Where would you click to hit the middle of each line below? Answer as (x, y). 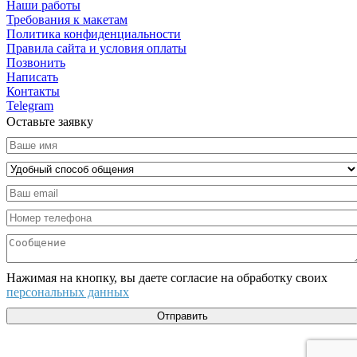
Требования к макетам (67, 19)
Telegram (30, 105)
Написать (32, 76)
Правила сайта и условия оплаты (96, 48)
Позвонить (36, 62)
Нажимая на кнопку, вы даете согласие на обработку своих (167, 277)
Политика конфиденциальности (94, 33)
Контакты (33, 91)
